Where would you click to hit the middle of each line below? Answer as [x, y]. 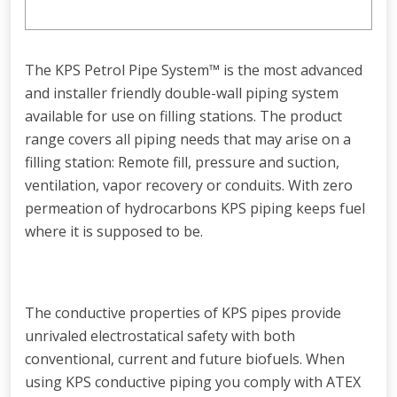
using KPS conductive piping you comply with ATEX [193, 381]
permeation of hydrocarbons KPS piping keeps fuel [195, 208]
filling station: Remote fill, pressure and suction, [182, 162]
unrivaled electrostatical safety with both [160, 335]
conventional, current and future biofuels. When [185, 358]
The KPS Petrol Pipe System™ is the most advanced [194, 70]
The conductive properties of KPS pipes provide [183, 312]
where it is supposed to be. [114, 231]
